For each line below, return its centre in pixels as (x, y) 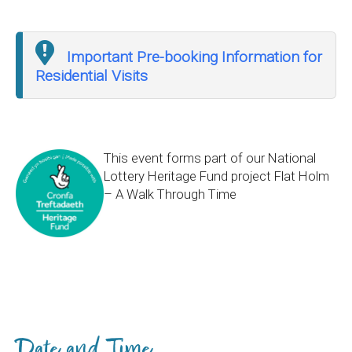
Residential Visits (92, 76)
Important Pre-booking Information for (194, 57)
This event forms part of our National (210, 158)
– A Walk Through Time (170, 194)
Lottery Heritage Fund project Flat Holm (216, 176)
